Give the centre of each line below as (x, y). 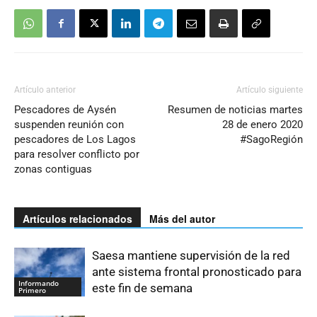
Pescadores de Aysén (65, 110)
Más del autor (182, 219)
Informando (39, 283)
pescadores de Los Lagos (75, 140)
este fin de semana (142, 288)
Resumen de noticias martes (235, 110)
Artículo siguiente (270, 90)
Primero (32, 290)
